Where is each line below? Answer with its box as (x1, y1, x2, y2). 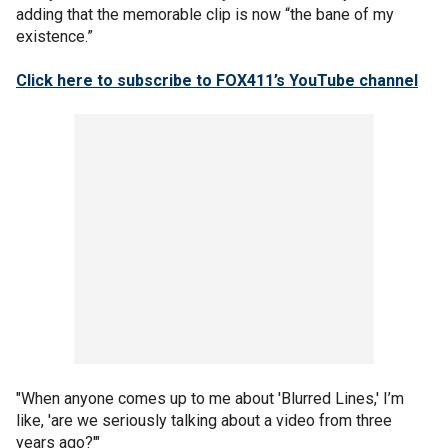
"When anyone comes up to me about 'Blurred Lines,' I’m (16, 389, 404, 408)
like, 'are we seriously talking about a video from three (16, 411, 392, 430)
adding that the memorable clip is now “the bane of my (16, 5, 394, 24)
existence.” (16, 27, 93, 46)
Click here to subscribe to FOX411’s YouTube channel (16, 71, 418, 90)
